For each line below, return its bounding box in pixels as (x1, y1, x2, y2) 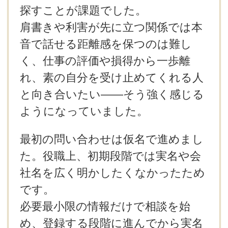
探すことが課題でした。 (19, 4, 147, 17)
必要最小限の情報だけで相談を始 (19, 200, 190, 213)
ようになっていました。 (19, 104, 148, 118)
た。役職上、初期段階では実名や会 (19, 150, 201, 163)
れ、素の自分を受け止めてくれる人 (19, 71, 204, 84)
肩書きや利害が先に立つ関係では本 (19, 20, 203, 34)
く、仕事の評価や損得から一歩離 (19, 54, 190, 67)
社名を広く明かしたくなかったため (19, 166, 205, 180)
